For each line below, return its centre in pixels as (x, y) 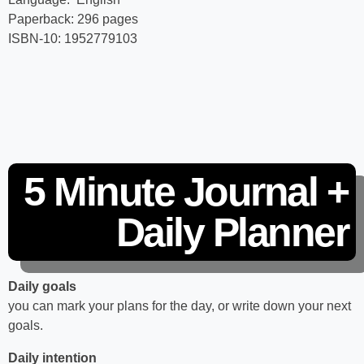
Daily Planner (232, 233)
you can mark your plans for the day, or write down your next (180, 306)
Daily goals (42, 287)
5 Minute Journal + (186, 192)
